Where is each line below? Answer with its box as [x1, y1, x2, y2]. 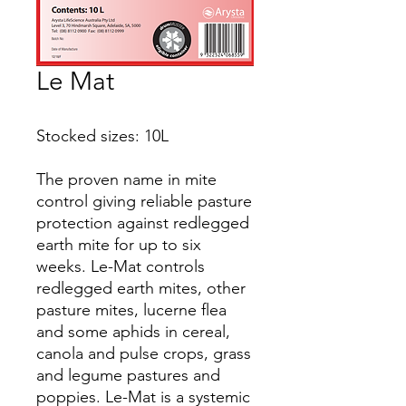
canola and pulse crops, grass [36, 343, 251, 363]
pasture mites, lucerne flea [36, 300, 227, 320]
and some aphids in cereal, [36, 322, 230, 342]
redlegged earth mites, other [36, 278, 246, 298]
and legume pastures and [36, 365, 220, 385]
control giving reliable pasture [36, 191, 252, 211]
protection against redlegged [36, 213, 249, 233]
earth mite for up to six [36, 235, 201, 255]
